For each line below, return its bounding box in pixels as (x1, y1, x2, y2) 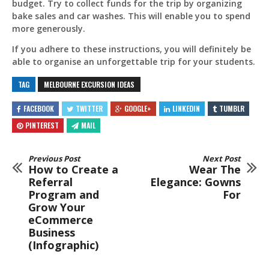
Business (28, 225, 75, 240)
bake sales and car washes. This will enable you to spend (12, 10, 250, 22)
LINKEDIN (172, 103, 200, 113)
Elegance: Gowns (150, 174, 241, 189)
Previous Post (28, 153, 80, 164)
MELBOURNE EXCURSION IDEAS (44, 79, 134, 89)
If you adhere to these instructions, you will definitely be (12, 43, 251, 55)
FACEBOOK (23, 103, 54, 113)
